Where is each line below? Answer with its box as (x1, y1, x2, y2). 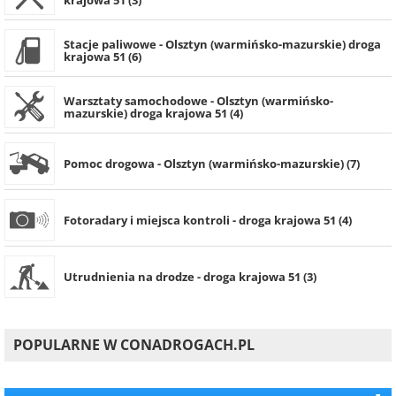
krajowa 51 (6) (64, 49, 141, 65)
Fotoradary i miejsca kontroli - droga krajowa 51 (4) (64, 212, 352, 229)
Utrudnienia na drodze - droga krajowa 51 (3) (64, 269, 316, 286)
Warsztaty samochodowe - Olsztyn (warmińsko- (64, 93, 333, 110)
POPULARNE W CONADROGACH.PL (13, 335, 255, 355)
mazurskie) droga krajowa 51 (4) (64, 105, 243, 122)
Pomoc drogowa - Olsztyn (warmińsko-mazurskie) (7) (64, 156, 360, 172)
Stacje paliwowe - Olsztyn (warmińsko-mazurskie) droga (64, 36, 381, 53)
